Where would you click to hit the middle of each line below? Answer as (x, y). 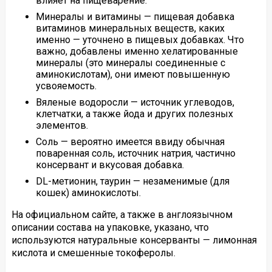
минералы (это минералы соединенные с (130, 63)
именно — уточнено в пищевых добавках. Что (140, 40)
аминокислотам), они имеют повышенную (133, 75)
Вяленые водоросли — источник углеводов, (135, 103)
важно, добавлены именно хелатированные (137, 52)
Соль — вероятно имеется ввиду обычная (130, 142)
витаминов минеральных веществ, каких (130, 29)
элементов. (62, 126)
